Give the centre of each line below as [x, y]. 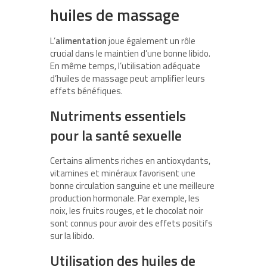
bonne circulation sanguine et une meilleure [132, 186]
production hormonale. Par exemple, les [125, 198]
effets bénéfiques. [86, 91]
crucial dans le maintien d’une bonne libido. [130, 54]
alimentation [81, 41]
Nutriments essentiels [118, 116]
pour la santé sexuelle [116, 136]
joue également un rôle [151, 41]
